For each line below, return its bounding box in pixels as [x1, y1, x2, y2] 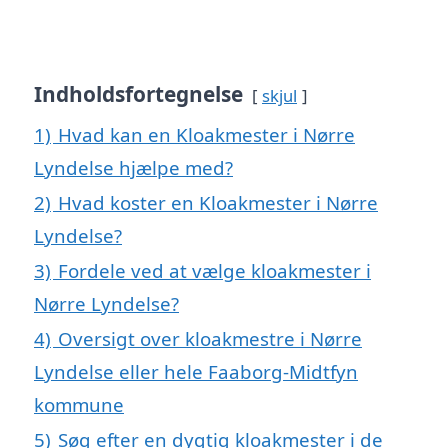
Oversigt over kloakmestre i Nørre [58, 326, 362, 352]
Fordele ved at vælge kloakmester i [58, 258, 371, 284]
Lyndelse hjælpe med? [34, 155, 233, 181]
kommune [34, 392, 124, 418]
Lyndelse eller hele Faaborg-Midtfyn [34, 359, 358, 385]
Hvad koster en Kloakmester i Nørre [58, 190, 378, 216]
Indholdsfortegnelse [34, 80, 243, 109]
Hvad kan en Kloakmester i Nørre [58, 122, 355, 148]
